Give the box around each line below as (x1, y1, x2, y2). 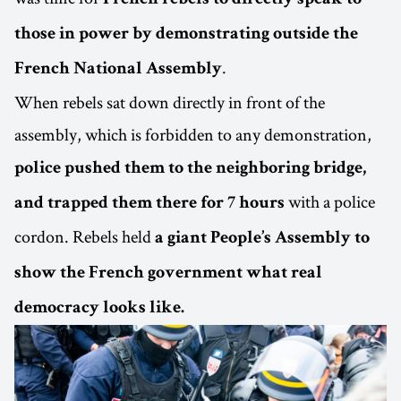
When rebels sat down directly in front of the (14, 90, 325, 114)
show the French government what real (14, 264, 322, 283)
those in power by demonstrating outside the (14, 25, 358, 44)
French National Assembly (14, 60, 222, 79)
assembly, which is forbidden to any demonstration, (14, 122, 371, 146)
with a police (285, 189, 375, 213)
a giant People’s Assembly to (155, 229, 370, 248)
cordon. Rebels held (14, 224, 155, 248)
